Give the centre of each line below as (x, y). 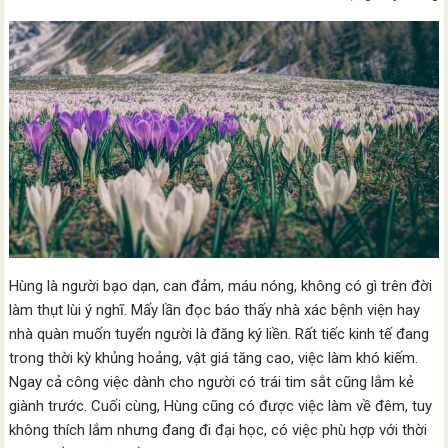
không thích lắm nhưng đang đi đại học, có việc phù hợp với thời (218, 430)
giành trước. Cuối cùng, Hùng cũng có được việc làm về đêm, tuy (221, 406)
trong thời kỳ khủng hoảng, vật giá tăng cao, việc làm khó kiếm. (214, 358)
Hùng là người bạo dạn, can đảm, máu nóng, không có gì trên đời (221, 286)
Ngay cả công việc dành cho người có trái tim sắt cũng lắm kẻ (212, 382)
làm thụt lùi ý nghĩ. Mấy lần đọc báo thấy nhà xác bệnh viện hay (215, 310)
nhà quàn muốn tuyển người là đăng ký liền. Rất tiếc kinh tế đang (219, 334)
